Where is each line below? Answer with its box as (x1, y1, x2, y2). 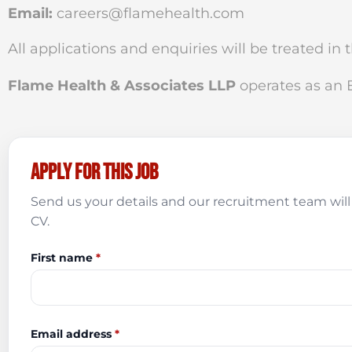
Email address (31, 327, 115, 341)
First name (31, 251, 96, 265)
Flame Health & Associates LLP (8, 77, 236, 94)
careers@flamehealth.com (57, 5, 244, 22)
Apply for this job (31, 159, 158, 185)
